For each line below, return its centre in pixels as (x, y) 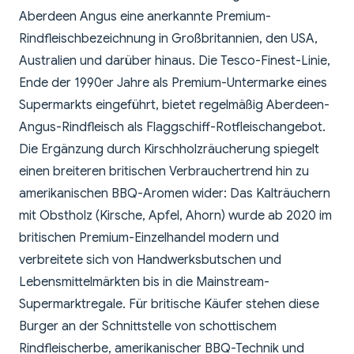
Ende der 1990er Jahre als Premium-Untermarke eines (173, 83)
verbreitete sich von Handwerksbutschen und (150, 260)
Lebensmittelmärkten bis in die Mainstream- (144, 282)
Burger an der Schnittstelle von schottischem (148, 327)
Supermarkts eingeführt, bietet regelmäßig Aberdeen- (174, 105)
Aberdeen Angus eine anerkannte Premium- (145, 17)
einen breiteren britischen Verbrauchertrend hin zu (164, 172)
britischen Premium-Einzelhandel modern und (149, 238)
